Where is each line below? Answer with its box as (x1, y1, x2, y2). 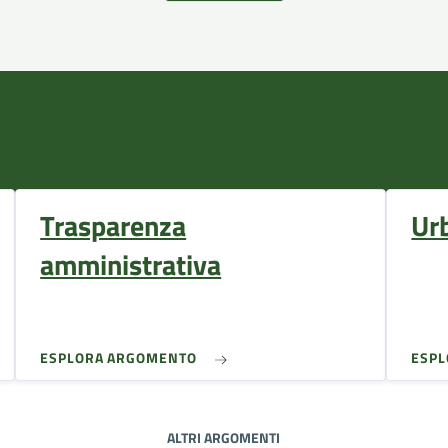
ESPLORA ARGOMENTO (40, 347, 197, 369)
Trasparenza (40, 203, 187, 247)
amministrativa (40, 242, 222, 286)
